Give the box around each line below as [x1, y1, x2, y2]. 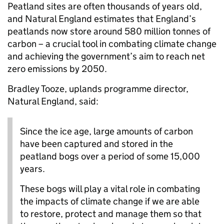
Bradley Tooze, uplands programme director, [7, 82, 188, 94]
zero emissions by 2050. [7, 62, 107, 74]
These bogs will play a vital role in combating [20, 182, 200, 194]
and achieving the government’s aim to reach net [7, 50, 205, 62]
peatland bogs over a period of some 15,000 [20, 150, 200, 162]
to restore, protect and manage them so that [20, 207, 201, 219]
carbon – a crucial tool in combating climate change [7, 37, 216, 49]
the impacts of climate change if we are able [20, 195, 199, 207]
